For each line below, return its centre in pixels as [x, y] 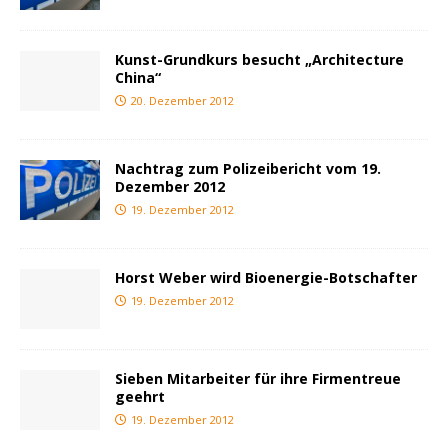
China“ [138, 77]
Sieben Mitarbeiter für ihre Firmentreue [258, 378]
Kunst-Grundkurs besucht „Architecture [259, 59]
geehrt [140, 396]
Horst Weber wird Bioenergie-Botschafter [266, 277]
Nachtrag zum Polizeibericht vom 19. [248, 168]
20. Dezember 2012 [182, 100]
